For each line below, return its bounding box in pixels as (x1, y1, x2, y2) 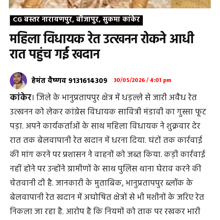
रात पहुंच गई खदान (10, 45, 100, 66)
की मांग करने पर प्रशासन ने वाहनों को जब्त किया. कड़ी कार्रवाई (10, 148, 205, 162)
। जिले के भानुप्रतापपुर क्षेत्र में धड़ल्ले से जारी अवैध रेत (31, 91, 197, 105)
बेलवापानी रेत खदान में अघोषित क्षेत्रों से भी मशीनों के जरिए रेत (10, 191, 204, 205)
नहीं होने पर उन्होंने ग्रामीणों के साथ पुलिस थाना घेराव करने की (10, 163, 201, 176)
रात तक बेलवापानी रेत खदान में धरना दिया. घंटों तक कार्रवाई (10, 134, 202, 148)
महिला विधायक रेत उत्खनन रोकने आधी (10, 30, 194, 51)
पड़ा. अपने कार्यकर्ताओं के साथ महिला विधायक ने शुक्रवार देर (10, 120, 200, 134)
